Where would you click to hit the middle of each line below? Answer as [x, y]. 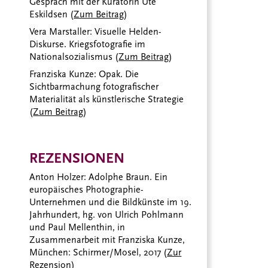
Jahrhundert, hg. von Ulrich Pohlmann [107, 214]
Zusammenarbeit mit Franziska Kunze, [107, 240]
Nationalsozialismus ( [74, 57]
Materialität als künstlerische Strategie [107, 99]
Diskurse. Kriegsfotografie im [88, 44]
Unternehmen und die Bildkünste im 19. [111, 202]
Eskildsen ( [52, 14]
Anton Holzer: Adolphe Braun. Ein [99, 177]
